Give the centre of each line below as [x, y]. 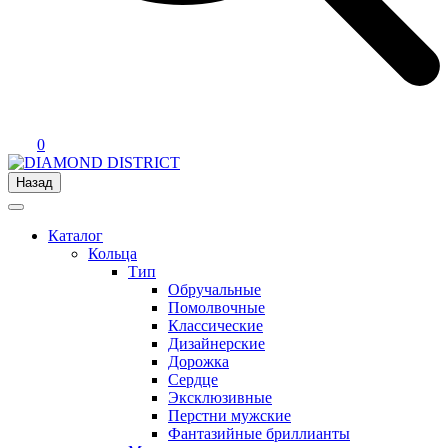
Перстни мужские [229, 415]
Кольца [112, 253]
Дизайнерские [216, 343]
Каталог [75, 235]
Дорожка [198, 361]
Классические [215, 325]
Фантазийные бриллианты [259, 433]
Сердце [193, 379]
